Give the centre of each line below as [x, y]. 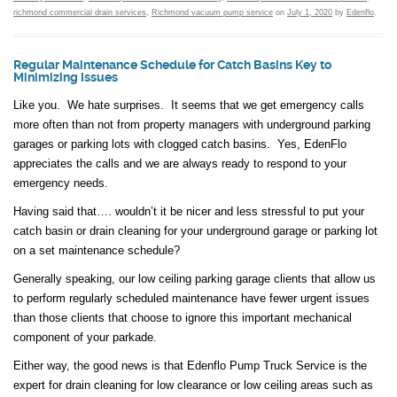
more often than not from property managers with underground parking [192, 125]
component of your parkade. [85, 338]
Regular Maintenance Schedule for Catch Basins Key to [172, 66]
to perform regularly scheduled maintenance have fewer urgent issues [191, 299]
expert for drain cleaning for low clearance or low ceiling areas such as [193, 385]
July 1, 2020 [310, 13]
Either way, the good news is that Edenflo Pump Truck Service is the [190, 366]
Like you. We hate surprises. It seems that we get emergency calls [189, 105]
